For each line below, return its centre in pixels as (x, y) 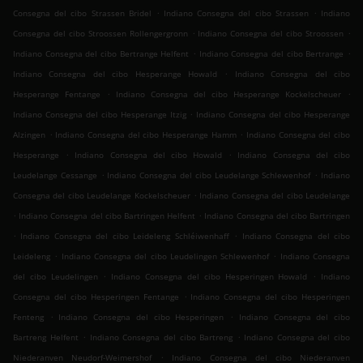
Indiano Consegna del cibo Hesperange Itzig (100, 115)
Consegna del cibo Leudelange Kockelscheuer (102, 196)
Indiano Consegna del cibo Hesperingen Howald (209, 277)
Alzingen (29, 135)
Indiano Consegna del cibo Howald (149, 155)
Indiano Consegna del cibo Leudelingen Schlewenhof (165, 256)
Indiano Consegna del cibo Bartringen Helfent (107, 216)
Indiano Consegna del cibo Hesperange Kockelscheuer (228, 94)
